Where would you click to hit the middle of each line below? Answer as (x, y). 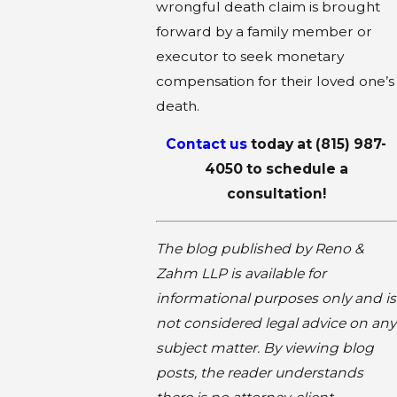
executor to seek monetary (249, 56)
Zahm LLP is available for (241, 273)
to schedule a (295, 169)
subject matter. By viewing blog (265, 347)
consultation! (276, 194)
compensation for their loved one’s (275, 81)
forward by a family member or (264, 31)
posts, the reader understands (259, 372)
